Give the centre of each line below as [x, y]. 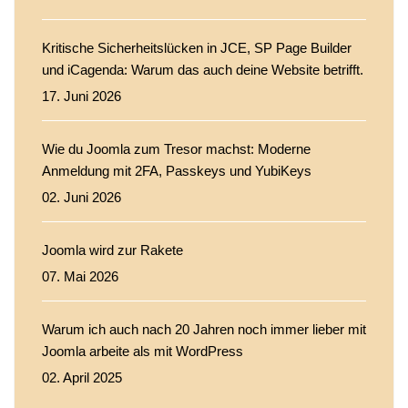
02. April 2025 [82, 377]
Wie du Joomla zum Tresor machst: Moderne [176, 148]
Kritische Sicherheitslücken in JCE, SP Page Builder [197, 47]
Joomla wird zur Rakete [112, 250]
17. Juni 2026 [82, 96]
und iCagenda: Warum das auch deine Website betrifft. [203, 69]
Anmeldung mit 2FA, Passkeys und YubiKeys [177, 170]
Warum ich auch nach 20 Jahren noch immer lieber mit [204, 329]
